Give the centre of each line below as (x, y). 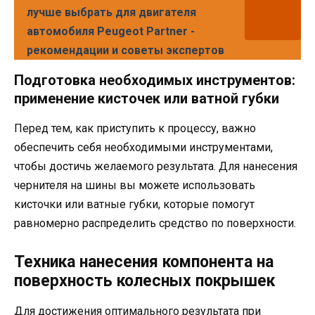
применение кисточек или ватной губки (147, 99)
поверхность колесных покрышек (144, 281)
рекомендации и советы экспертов (126, 51)
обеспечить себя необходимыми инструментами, (143, 148)
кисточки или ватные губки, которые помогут (134, 205)
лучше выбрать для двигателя (111, 13)
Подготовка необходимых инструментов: (155, 81)
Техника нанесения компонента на (144, 262)
